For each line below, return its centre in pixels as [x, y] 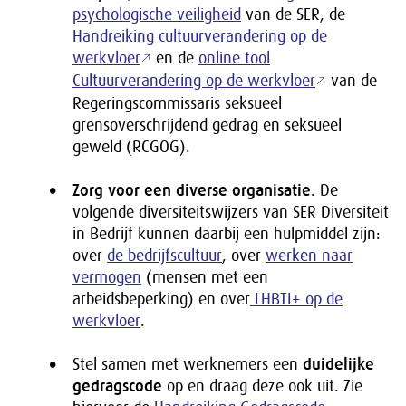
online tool [234, 58]
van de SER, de [293, 14]
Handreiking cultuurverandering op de [200, 36]
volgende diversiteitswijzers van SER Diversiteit [231, 212]
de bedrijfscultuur [164, 256]
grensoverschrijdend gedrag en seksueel [207, 125]
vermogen [107, 277]
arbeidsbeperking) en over [161, 299]
